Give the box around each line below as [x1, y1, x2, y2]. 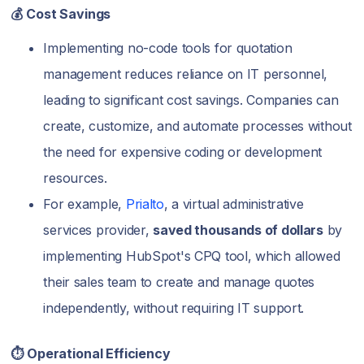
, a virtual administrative [163, 195, 304, 212]
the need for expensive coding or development [43, 143, 323, 160]
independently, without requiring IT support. [43, 299, 305, 316]
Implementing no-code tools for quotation [43, 39, 292, 56]
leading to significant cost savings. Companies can [43, 91, 339, 108]
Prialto [125, 195, 164, 212]
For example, [43, 195, 126, 212]
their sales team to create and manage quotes [43, 273, 315, 290]
